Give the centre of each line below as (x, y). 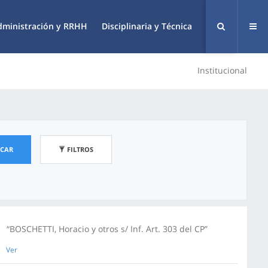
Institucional (222, 70)
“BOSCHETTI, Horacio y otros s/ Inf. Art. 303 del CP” (107, 229)
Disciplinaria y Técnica (147, 26)
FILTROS (79, 149)
